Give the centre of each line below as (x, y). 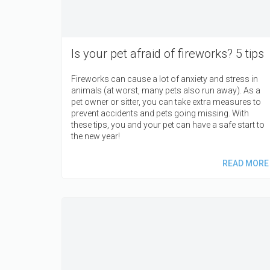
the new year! (96, 137)
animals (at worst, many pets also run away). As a (166, 91)
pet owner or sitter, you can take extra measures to (166, 102)
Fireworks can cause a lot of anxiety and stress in (165, 79)
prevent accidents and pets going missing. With (160, 114)
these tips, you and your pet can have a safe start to (168, 125)
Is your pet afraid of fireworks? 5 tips (168, 54)
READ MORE (245, 164)
